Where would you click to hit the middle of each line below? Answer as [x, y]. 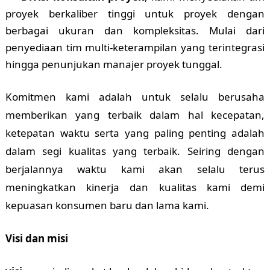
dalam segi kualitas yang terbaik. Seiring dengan [135, 151]
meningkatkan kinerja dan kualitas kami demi [135, 187]
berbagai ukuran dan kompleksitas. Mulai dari [135, 30]
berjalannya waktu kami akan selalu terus [135, 169]
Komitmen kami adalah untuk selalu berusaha [135, 96]
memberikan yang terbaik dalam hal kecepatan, [135, 115]
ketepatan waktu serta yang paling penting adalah [135, 133]
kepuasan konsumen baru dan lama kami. [107, 205]
